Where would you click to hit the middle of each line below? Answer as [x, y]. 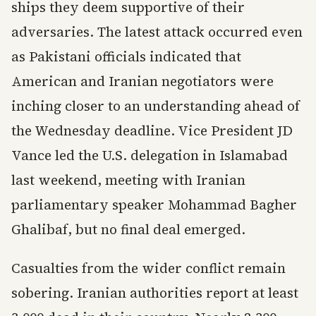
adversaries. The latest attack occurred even [157, 32]
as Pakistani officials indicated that [126, 56]
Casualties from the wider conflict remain [148, 268]
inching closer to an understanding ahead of [156, 106]
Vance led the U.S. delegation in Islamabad [150, 155]
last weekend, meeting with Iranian [128, 180]
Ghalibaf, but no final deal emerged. [128, 229]
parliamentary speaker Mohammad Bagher [154, 205]
